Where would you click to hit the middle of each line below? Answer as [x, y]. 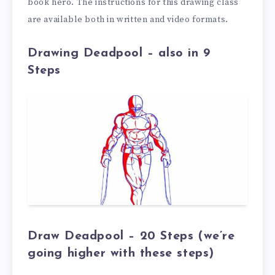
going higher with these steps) [121, 254]
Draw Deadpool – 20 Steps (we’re [131, 237]
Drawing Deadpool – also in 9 [119, 54]
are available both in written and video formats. [128, 20]
